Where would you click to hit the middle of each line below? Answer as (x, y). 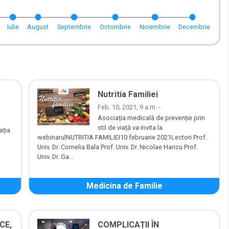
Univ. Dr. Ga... (55, 157)
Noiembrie (155, 27)
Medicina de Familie (124, 186)
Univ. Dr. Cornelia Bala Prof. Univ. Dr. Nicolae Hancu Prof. (118, 147)
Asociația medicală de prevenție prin (151, 118)
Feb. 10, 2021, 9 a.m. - (129, 107)
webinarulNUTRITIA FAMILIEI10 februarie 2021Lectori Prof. (122, 138)
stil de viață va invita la (130, 128)
